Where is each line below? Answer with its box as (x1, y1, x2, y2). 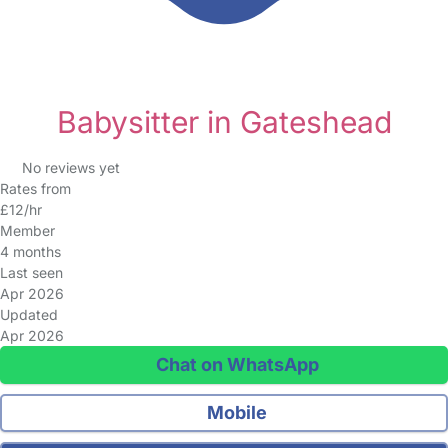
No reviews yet (21, 159, 120, 176)
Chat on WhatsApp (151, 354, 319, 375)
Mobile (203, 402, 268, 423)
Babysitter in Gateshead (56, 104, 392, 140)
